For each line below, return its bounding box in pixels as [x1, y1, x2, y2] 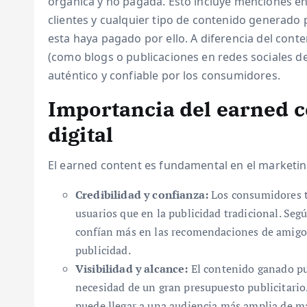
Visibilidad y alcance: [75, 261, 188, 276]
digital [48, 121, 114, 147]
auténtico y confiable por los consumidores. [48, 68, 280, 83]
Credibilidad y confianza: [75, 187, 208, 202]
